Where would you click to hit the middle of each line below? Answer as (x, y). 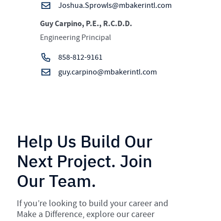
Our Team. (57, 180)
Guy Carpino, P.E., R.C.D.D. (86, 24)
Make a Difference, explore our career (86, 214)
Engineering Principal (76, 37)
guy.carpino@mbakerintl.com (107, 72)
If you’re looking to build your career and (93, 203)
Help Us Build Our (85, 141)
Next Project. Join (85, 161)
